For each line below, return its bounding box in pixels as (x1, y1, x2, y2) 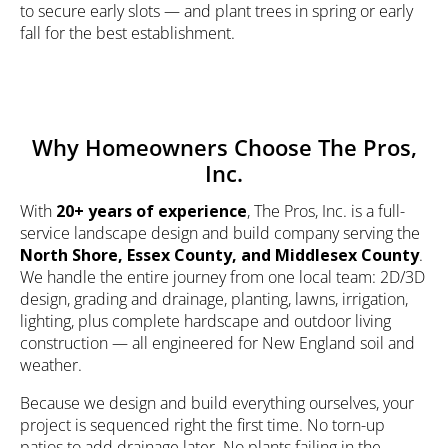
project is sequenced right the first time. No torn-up (20, 414, 385, 437)
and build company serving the (198, 222, 420, 245)
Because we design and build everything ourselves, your (20, 392, 414, 415)
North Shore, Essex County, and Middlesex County (20, 244, 419, 267)
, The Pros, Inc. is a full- (247, 200, 405, 223)
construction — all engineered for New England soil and (20, 332, 415, 355)
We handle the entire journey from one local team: (20, 266, 380, 289)
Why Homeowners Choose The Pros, (31, 132, 417, 163)
